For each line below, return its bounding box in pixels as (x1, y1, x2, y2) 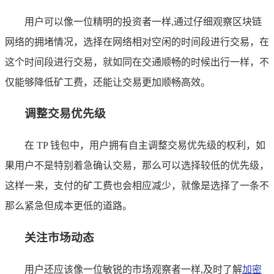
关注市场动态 (24, 231, 94, 244)
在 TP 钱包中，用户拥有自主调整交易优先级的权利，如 (24, 140, 265, 151)
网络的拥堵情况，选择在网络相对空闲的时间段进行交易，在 (5, 36, 269, 47)
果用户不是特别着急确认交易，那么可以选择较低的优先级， (5, 160, 269, 171)
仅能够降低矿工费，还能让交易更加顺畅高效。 (5, 76, 210, 87)
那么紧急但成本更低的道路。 (5, 201, 132, 212)
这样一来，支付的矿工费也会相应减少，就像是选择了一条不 (5, 180, 269, 191)
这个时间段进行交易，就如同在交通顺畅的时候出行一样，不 (5, 56, 269, 67)
